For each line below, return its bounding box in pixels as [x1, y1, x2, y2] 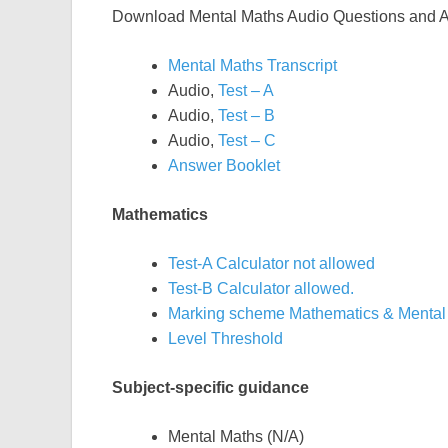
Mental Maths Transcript [168, 56, 337, 74]
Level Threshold [168, 329, 283, 347]
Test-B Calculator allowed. [168, 279, 354, 297]
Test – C [218, 131, 276, 149]
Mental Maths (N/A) [168, 427, 304, 445]
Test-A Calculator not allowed [168, 254, 375, 272]
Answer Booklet [168, 156, 280, 174]
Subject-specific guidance [112, 378, 309, 396]
